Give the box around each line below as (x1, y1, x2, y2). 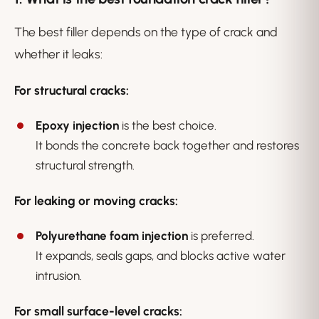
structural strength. (36, 158, 135, 173)
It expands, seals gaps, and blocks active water (36, 249, 286, 263)
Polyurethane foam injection (36, 229, 188, 244)
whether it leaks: (14, 46, 103, 62)
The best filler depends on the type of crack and (14, 24, 278, 40)
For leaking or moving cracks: (14, 193, 178, 209)
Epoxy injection (36, 118, 119, 133)
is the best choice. (119, 118, 216, 133)
